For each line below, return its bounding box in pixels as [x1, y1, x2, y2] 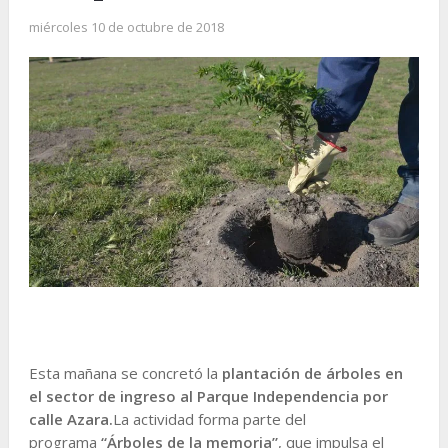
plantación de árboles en [221, 362, 403, 383]
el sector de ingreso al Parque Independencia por [28, 385, 388, 406]
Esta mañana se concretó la [28, 362, 222, 383]
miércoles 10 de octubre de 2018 [28, 18, 224, 36]
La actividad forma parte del [112, 408, 306, 429]
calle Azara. [28, 408, 113, 429]
